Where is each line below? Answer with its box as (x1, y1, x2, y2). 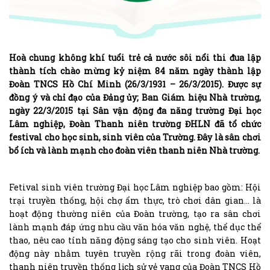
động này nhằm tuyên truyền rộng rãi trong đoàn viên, (9, 247, 261, 259)
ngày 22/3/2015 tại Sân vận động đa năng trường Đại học (9, 104, 261, 116)
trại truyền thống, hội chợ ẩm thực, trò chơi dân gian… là (9, 194, 261, 206)
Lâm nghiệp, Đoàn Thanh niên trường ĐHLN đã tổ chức (9, 118, 261, 130)
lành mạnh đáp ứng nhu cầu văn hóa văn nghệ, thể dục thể (9, 221, 261, 233)
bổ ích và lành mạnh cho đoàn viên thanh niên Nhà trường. (9, 144, 260, 156)
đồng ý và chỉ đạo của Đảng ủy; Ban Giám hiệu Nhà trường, (9, 91, 261, 103)
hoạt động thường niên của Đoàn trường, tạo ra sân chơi (9, 207, 261, 219)
